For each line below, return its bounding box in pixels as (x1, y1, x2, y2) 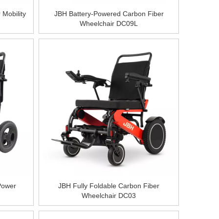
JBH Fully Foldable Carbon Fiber (58, 182, 160, 190)
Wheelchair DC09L (80, 20, 138, 28)
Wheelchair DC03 (82, 192, 136, 200)
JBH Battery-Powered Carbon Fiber (54, 10, 164, 18)
